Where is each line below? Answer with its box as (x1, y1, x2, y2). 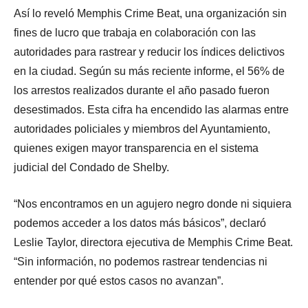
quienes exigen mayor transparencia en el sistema (14, 142, 258, 155)
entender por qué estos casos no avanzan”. (14, 275, 223, 287)
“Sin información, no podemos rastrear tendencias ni (14, 256, 267, 268)
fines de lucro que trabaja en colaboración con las (14, 27, 256, 39)
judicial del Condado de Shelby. (14, 162, 169, 174)
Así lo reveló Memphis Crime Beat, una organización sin (14, 8, 287, 20)
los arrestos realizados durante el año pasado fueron (14, 85, 269, 97)
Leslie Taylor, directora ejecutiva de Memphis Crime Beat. (14, 236, 293, 249)
